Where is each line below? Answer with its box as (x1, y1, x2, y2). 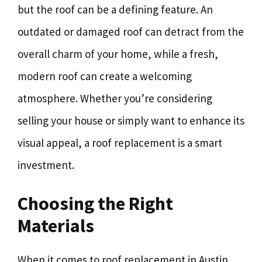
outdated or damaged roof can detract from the (18, 24, 244, 39)
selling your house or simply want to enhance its (18, 113, 244, 127)
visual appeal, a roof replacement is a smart (18, 135, 222, 150)
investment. (18, 157, 74, 172)
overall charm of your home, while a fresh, (18, 46, 218, 61)
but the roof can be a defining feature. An (18, 2, 213, 16)
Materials (18, 214, 94, 237)
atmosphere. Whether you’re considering (18, 91, 212, 105)
